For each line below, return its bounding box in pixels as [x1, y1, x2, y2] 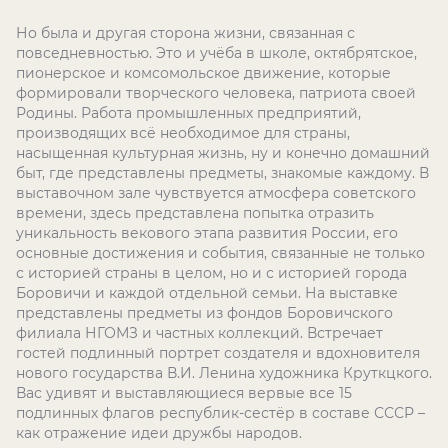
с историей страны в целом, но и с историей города [16, 264, 407, 282]
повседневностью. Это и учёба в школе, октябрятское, [16, 44, 417, 62]
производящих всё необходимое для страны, [16, 124, 350, 142]
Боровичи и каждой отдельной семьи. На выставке [16, 284, 398, 302]
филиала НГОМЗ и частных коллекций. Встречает [16, 324, 383, 342]
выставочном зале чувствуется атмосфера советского [16, 184, 416, 202]
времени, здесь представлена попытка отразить [16, 204, 374, 222]
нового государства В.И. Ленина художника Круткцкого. [16, 364, 432, 382]
